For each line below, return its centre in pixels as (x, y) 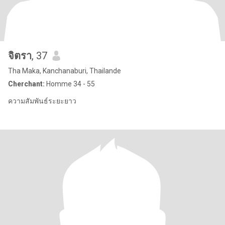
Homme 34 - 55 (70, 84)
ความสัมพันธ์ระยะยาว (42, 101)
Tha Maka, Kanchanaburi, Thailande (65, 71)
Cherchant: (26, 84)
